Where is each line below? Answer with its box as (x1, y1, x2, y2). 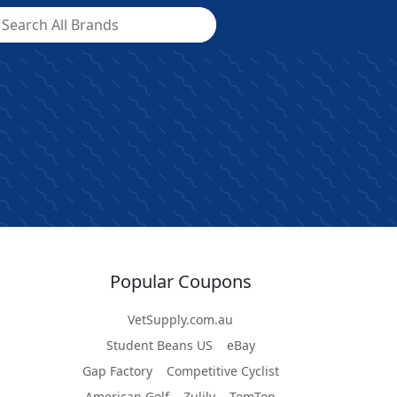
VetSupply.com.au (128, 311, 233, 328)
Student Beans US (105, 337, 213, 354)
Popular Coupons (109, 269, 252, 293)
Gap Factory (82, 362, 152, 379)
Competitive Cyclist (166, 362, 279, 379)
